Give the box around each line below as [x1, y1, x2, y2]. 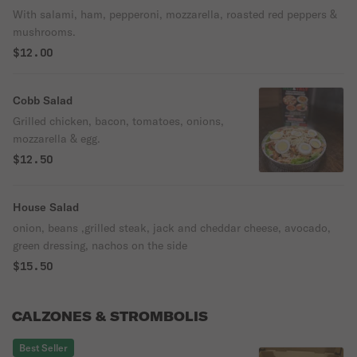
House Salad [13, 200, 79, 214]
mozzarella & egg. [13, 131, 100, 146]
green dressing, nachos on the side [13, 238, 187, 253]
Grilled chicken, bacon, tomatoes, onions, [13, 114, 224, 128]
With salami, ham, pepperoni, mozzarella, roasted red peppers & [13, 7, 337, 22]
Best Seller [19, 342, 68, 354]
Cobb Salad [13, 93, 73, 108]
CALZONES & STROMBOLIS [12, 308, 208, 324]
